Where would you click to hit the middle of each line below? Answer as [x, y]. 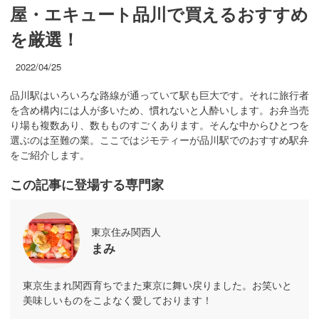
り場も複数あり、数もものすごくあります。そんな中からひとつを [159, 125]
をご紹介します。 [50, 155]
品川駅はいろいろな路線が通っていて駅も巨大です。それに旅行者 [159, 95]
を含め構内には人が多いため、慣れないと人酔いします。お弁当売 [159, 110]
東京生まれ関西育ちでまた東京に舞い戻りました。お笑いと [157, 285]
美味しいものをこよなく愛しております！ [117, 300]
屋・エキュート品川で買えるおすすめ [159, 14]
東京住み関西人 [126, 232]
